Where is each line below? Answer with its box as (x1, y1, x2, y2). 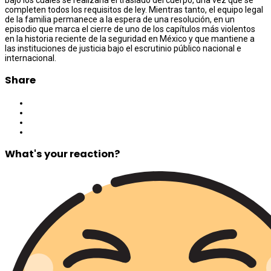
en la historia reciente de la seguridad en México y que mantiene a (5, 33, 255, 44)
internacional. (5, 53, 56, 63)
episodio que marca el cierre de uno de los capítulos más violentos (5, 24, 255, 34)
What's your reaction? (5, 146, 120, 161)
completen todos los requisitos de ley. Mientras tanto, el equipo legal (5, 4, 263, 15)
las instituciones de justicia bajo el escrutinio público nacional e (5, 43, 241, 53)
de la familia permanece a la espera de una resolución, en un (5, 14, 235, 24)
